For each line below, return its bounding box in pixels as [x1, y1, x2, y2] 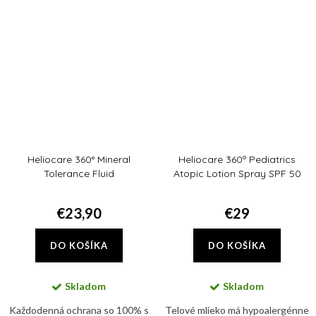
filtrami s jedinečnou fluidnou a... [166, 4, 308, 16]
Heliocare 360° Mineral [28, 153, 130, 166]
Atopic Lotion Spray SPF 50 [173, 167, 301, 181]
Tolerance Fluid [44, 167, 114, 181]
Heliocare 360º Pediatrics [178, 153, 296, 166]
